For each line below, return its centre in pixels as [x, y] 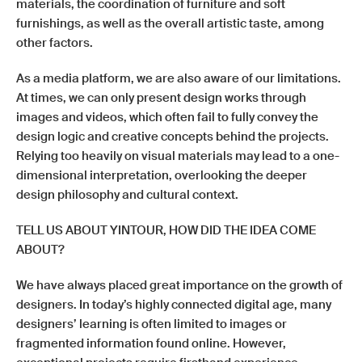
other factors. [55, 43]
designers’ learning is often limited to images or [152, 324]
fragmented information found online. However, [151, 343]
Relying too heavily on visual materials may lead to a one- [178, 156]
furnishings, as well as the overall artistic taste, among [170, 23]
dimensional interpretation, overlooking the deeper [162, 175]
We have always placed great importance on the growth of [179, 285]
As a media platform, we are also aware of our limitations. [179, 78]
